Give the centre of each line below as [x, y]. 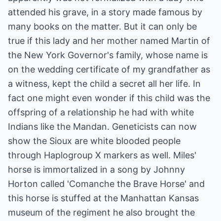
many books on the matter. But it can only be [102, 26]
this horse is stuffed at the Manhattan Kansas [103, 198]
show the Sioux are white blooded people [94, 141]
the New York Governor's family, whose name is [108, 55]
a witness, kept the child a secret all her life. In [104, 84]
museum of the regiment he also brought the [101, 212]
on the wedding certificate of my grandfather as [109, 69]
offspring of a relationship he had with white [101, 112]
